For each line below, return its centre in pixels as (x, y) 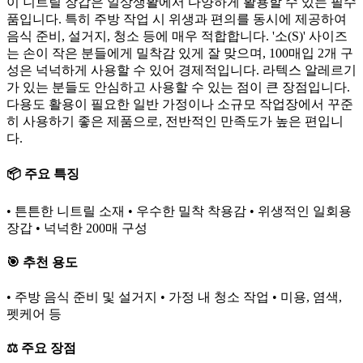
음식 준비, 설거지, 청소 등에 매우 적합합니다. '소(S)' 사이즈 (177, 36)
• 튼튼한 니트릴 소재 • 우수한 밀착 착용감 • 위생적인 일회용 (179, 211)
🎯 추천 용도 (42, 263)
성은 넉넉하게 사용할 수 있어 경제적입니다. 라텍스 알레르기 (181, 70)
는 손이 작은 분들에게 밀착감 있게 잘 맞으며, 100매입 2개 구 (180, 53)
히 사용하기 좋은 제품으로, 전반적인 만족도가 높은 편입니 (175, 121)
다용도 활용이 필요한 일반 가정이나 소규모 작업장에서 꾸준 (180, 104)
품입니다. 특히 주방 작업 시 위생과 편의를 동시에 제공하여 (177, 19)
